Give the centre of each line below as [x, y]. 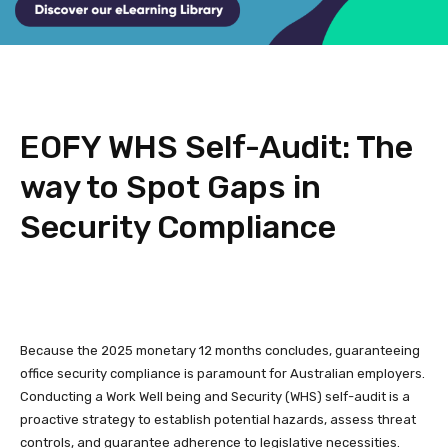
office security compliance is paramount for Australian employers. [222, 374]
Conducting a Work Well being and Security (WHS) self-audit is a [215, 397]
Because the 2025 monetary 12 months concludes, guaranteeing [220, 351]
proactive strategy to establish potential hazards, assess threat [218, 420]
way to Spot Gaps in [170, 187]
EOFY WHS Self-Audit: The [216, 147]
